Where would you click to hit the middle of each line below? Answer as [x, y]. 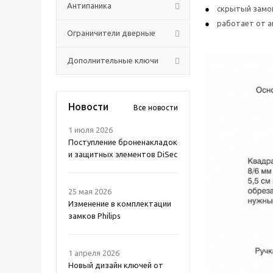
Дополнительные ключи [113, 60]
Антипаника [89, 5]
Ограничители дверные [111, 33]
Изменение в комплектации [120, 204]
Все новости [156, 108]
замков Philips [94, 216]
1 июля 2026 [90, 130]
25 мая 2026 [90, 191]
